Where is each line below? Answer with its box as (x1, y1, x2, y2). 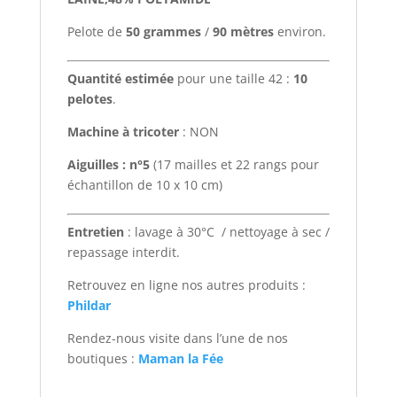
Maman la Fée (137, 349, 223, 367)
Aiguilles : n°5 (66, 155, 150, 173)
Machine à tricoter (66, 122, 179, 140)
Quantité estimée (66, 69, 174, 87)
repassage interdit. (66, 243, 180, 261)
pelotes (66, 90, 113, 107)
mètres (230, 22, 274, 40)
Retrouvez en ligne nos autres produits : (66, 276, 306, 293)
